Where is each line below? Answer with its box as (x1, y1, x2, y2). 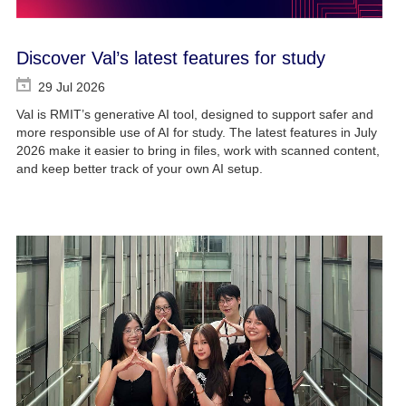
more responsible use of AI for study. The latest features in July (15, 125, 377, 140)
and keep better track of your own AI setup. (15, 161, 263, 177)
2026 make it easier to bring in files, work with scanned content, (15, 143, 380, 159)
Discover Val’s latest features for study (15, 48, 325, 69)
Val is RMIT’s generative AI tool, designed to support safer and (15, 107, 373, 122)
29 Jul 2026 (37, 80, 105, 95)
